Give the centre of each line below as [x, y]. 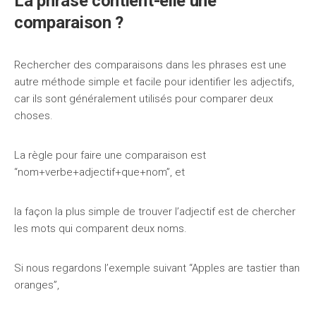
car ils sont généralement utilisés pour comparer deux [144, 99]
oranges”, [37, 285]
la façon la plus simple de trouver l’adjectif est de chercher [155, 212]
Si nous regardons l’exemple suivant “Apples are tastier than [157, 268]
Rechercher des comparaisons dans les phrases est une [150, 65]
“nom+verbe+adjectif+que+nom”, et [99, 172]
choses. [34, 116]
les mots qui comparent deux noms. [101, 229]
